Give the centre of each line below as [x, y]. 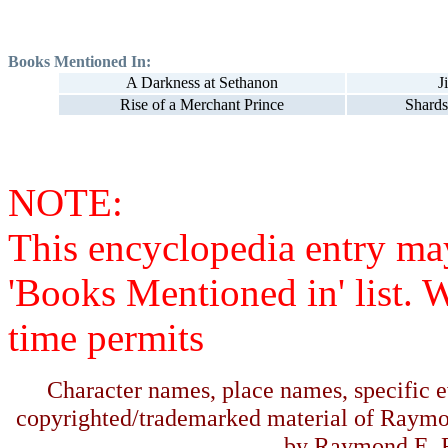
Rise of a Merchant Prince [201, 104]
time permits [106, 337]
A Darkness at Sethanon [201, 82]
